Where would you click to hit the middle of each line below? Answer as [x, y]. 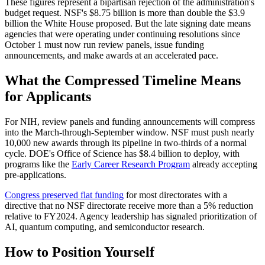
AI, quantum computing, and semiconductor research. [105, 227]
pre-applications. [35, 175]
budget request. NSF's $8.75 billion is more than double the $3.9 [125, 13]
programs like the [38, 164]
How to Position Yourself [80, 252]
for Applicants [48, 97]
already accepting [224, 164]
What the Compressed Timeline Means [123, 81]
